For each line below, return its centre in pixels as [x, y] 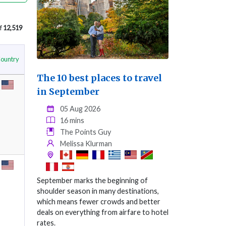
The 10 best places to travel [99, 78]
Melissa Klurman [86, 144]
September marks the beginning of [92, 181]
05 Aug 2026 [80, 109]
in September [68, 92]
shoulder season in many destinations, [98, 191]
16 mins [72, 121]
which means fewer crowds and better [99, 202]
